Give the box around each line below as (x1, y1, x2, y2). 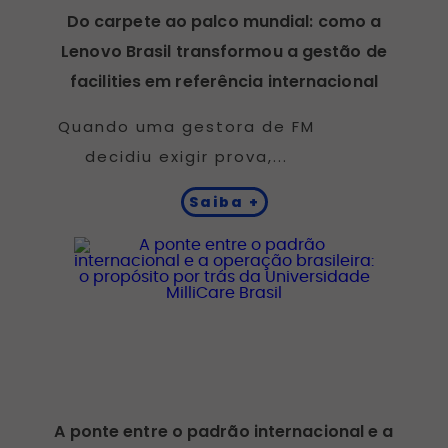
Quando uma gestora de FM (57, 115, 315, 137)
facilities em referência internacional (70, 69, 378, 93)
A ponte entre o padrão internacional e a (54, 419, 394, 443)
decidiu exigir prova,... (84, 145, 288, 167)
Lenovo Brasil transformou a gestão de (61, 39, 387, 63)
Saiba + (188, 191, 260, 212)
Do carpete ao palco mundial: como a (66, 9, 382, 33)
